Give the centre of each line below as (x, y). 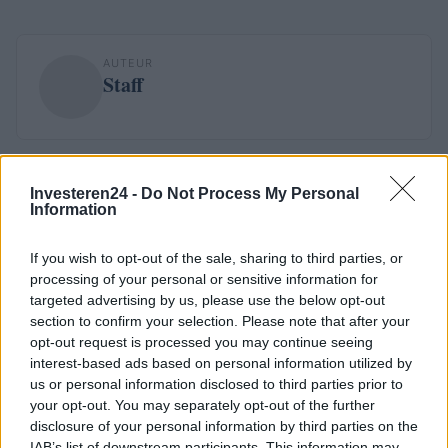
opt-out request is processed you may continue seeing (201, 342)
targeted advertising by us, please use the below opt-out (207, 300)
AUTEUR (128, 62)
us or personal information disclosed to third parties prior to (216, 384)
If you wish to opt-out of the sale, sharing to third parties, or (216, 258)
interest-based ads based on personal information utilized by (221, 363)
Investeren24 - (85, 193)
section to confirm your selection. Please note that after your (220, 321)
